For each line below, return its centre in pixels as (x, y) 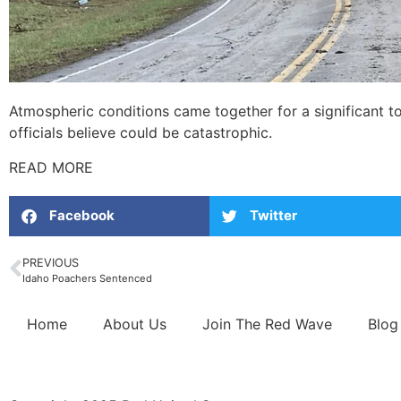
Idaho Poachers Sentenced (87, 278)
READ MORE (51, 167)
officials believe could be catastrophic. (141, 133)
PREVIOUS (51, 262)
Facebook (82, 216)
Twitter (273, 216)
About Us (135, 324)
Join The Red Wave (267, 324)
